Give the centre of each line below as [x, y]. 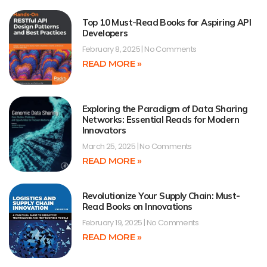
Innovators [104, 131]
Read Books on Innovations [137, 206]
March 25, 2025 [109, 147]
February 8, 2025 [112, 49]
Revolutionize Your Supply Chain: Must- [161, 195]
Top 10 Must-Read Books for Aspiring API [167, 22]
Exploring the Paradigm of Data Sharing [165, 109]
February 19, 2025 [113, 222]
